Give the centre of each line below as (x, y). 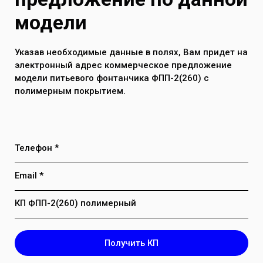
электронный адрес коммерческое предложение (123, 65)
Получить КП (131, 243)
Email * (29, 175)
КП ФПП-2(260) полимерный (75, 203)
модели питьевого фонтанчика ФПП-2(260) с (112, 78)
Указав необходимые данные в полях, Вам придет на (131, 52)
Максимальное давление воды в (118, 10)
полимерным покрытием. (70, 91)
